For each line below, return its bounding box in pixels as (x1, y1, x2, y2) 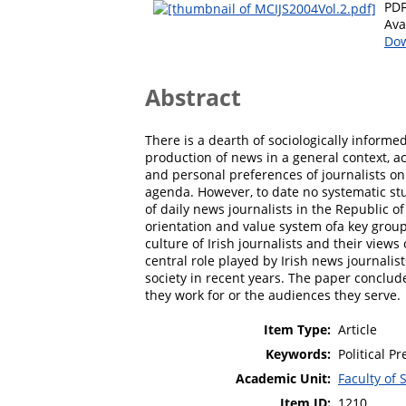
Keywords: (266, 344, 331, 362)
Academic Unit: (236, 369, 331, 387)
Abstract (145, 81, 241, 112)
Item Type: (264, 320, 331, 338)
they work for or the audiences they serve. (145, 285, 401, 304)
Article (338, 320, 377, 338)
